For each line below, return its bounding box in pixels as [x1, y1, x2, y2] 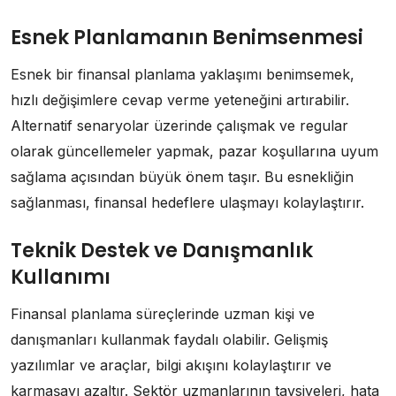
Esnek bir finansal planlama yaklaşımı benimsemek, [11, 65, 354, 83]
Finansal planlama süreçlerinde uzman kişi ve [11, 304, 315, 323]
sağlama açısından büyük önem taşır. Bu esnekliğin [11, 167, 354, 186]
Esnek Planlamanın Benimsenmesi [11, 23, 363, 51]
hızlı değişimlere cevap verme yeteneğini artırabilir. [11, 90, 349, 109]
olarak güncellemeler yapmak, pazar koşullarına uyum [11, 141, 378, 160]
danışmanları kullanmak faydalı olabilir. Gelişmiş [11, 330, 328, 348]
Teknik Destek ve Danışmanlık [11, 236, 313, 264]
